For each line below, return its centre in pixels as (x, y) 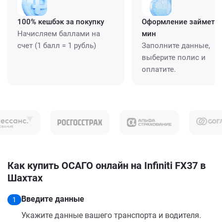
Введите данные (53, 199)
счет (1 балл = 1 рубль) (57, 45)
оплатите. (159, 69)
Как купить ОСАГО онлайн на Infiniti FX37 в (107, 165)
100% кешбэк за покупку (61, 22)
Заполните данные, (176, 45)
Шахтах (25, 178)
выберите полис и (174, 57)
